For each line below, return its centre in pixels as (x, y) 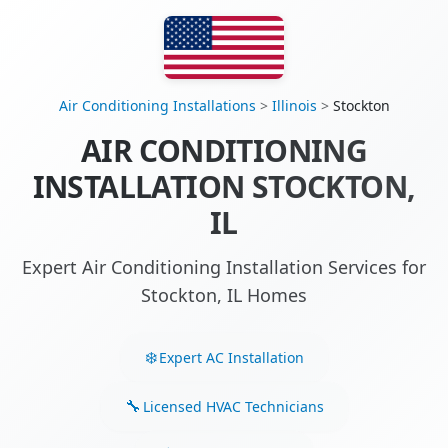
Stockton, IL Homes (224, 295)
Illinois (294, 106)
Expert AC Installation (231, 357)
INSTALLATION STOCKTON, (224, 187)
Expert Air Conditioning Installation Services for (224, 267)
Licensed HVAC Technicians (233, 406)
